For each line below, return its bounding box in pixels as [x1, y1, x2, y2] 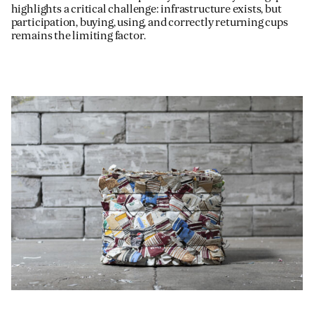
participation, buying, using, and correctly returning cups [11, 15, 288, 29]
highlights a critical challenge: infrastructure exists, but [11, 1, 282, 16]
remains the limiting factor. [11, 28, 146, 43]
